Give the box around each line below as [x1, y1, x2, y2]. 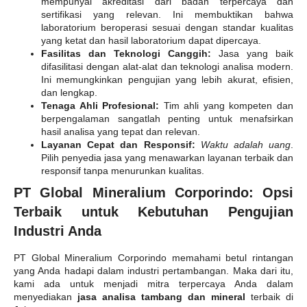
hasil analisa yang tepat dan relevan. [41, 126, 200, 138]
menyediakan [14, 291, 77, 303]
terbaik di [245, 291, 293, 303]
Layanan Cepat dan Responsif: [41, 139, 195, 151]
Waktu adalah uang [200, 139, 291, 151]
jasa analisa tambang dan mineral [77, 291, 245, 303]
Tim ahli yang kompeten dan [159, 100, 294, 112]
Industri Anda [14, 223, 101, 239]
